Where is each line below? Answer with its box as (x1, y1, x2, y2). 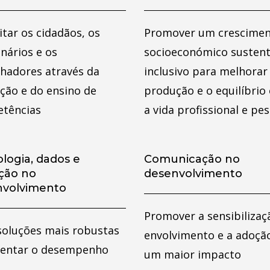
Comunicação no (144, 152, 240, 166)
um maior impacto (144, 247, 241, 262)
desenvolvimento (144, 167, 242, 180)
